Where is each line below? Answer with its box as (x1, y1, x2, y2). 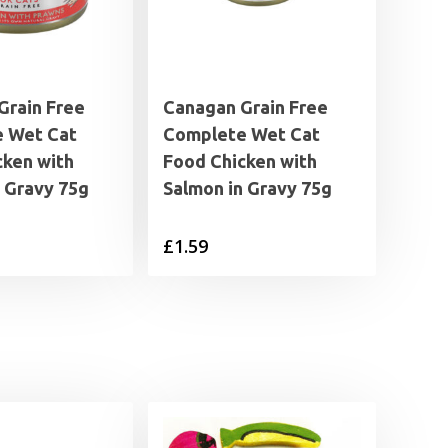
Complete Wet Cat (163, 124, 320, 145)
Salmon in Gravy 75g (163, 178, 332, 199)
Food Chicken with (163, 151, 317, 172)
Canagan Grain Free (163, 97, 328, 118)
